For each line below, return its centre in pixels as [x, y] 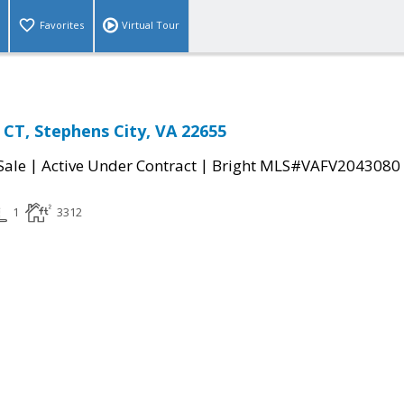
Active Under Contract [119, 166]
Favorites [62, 25]
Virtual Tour [151, 25]
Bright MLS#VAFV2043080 [306, 166]
